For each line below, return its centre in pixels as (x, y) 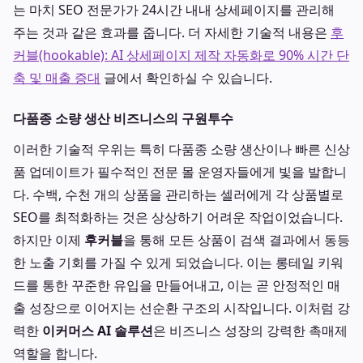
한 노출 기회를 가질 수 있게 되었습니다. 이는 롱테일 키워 (178, 263)
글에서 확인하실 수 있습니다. (186, 78)
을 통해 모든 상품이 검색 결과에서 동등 (237, 240)
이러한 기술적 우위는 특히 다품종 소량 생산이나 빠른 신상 (181, 149)
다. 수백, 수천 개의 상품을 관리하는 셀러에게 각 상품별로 (178, 194)
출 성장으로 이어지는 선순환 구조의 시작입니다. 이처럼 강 (181, 308)
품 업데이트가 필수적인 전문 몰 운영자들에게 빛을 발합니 (180, 172)
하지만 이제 (49, 240)
